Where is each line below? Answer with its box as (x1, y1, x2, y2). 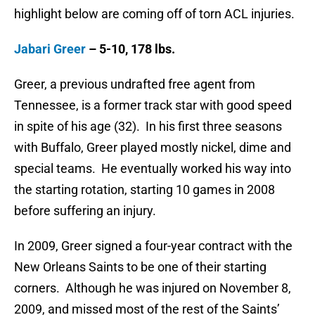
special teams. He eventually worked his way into (14, 161, 291, 176)
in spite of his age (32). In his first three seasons (14, 119, 282, 134)
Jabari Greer (14, 41, 86, 57)
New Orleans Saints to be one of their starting (14, 259, 266, 275)
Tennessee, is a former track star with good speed (14, 98, 292, 113)
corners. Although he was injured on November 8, (14, 281, 291, 296)
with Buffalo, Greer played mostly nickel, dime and (14, 140, 291, 155)
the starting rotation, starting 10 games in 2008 (14, 182, 275, 198)
